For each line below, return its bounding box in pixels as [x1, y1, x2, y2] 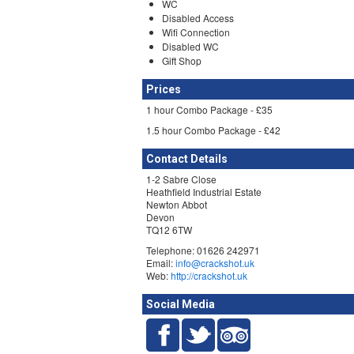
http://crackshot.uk [171, 269, 247, 282]
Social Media [146, 298, 215, 311]
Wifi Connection [162, 25, 230, 39]
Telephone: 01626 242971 [146, 243, 260, 257]
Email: [146, 256, 175, 269]
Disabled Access [162, 11, 234, 24]
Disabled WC [162, 40, 219, 53]
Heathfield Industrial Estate [146, 185, 262, 198]
